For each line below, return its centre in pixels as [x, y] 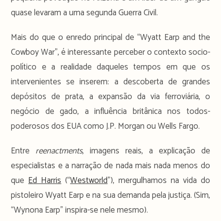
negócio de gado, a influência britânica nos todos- [110, 111]
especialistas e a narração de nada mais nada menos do [110, 166]
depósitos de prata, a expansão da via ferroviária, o [110, 96]
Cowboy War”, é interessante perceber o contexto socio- [110, 52]
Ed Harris [45, 180]
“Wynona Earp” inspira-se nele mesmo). [80, 210]
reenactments [59, 151]
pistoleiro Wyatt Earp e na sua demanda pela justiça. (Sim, [110, 195]
